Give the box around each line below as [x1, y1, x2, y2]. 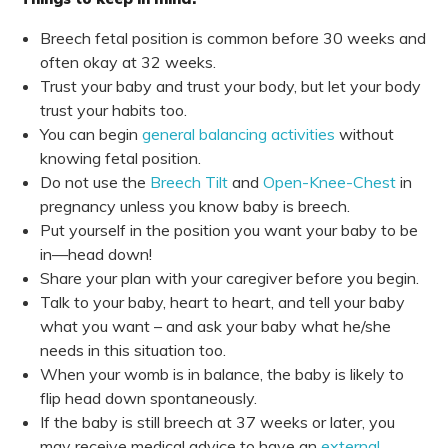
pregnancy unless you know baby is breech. [40, 196, 350, 217]
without [339, 124, 394, 145]
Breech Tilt [150, 172, 228, 193]
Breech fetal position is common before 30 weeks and [40, 28, 426, 49]
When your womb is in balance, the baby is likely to [40, 364, 404, 385]
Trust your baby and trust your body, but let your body [40, 76, 421, 97]
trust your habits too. [40, 100, 187, 121]
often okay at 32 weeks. [40, 52, 216, 73]
